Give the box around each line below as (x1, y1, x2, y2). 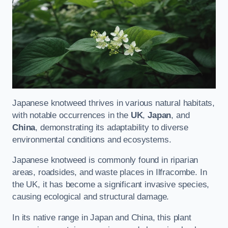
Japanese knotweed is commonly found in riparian (12, 155, 198, 165)
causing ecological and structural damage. (12, 192, 169, 202)
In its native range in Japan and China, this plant (12, 212, 191, 222)
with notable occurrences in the (12, 110, 131, 120)
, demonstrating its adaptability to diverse (35, 122, 189, 132)
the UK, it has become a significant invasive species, (12, 180, 210, 190)
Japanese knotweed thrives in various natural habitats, (12, 98, 215, 108)
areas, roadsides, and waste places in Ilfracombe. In (12, 167, 207, 178)
